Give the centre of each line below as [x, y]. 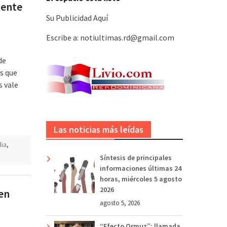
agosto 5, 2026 [120, 203]
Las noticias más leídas [99, 129]
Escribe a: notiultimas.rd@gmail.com [110, 37]
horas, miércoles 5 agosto [141, 179]
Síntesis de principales [136, 157]
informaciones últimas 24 [141, 168]
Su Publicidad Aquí [77, 17]
